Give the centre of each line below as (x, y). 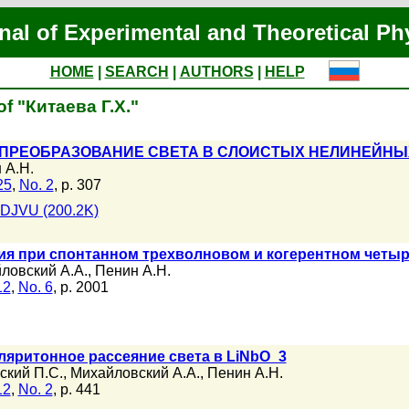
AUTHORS (216, 72)
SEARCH (136, 72)
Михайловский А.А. (135, 373)
